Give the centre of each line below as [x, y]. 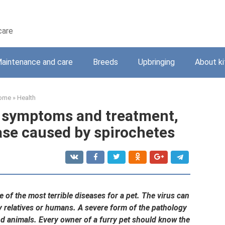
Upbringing [156, 62]
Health [26, 98]
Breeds [105, 62]
